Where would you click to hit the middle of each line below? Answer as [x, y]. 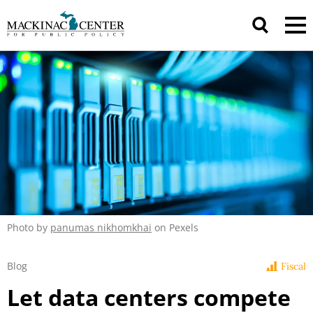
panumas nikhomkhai [101, 228]
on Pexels [175, 228]
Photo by [29, 228]
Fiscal [293, 267]
